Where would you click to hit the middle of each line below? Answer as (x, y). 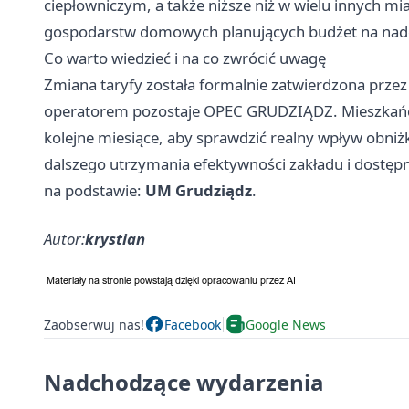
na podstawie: (94, 191)
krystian (115, 239)
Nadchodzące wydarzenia (184, 383)
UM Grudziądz (199, 191)
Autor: (64, 239)
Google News (286, 324)
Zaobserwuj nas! (94, 324)
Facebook (193, 324)
